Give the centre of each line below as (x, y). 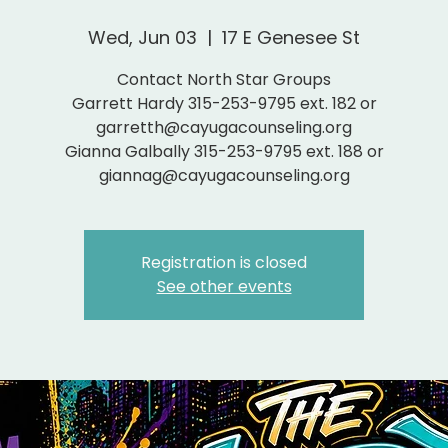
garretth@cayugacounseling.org (224, 127)
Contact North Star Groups (224, 79)
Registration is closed (224, 262)
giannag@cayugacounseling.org (224, 175)
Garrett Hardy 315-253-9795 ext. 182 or (224, 103)
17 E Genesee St (291, 37)
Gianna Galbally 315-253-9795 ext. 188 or (224, 151)
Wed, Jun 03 (142, 37)
